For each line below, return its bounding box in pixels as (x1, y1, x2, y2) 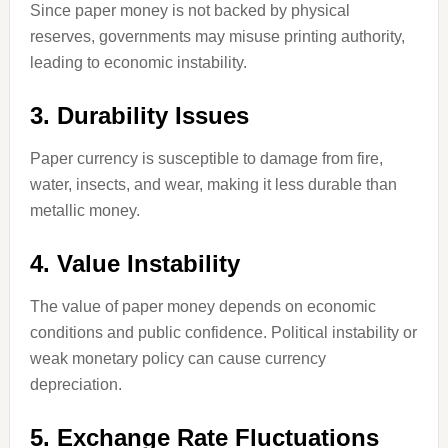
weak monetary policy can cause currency (29, 350, 326, 367)
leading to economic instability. (29, 54, 247, 71)
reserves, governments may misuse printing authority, (29, 28, 405, 45)
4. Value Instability (29, 250, 240, 277)
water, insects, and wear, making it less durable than (29, 176, 397, 193)
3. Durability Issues (29, 102, 249, 129)
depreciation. (29, 376, 122, 393)
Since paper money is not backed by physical (29, 2, 350, 19)
